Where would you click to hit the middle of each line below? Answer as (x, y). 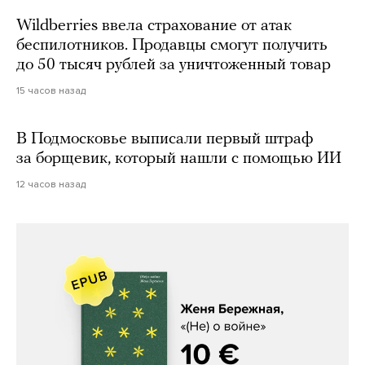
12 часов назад (51, 185)
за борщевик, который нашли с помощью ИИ (179, 159)
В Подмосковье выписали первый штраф (165, 140)
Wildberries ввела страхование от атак (154, 26)
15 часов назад (51, 91)
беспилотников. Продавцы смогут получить (172, 46)
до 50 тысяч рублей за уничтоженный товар (174, 66)
